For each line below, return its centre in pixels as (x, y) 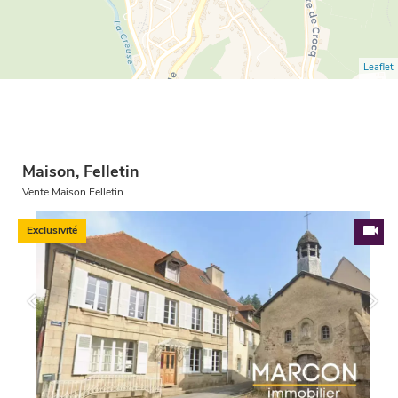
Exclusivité (52, 231)
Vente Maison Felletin (73, 193)
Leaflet (378, 68)
